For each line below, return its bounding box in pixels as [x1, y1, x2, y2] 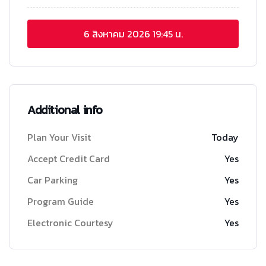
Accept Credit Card [27, 151, 110, 166]
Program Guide [27, 194, 94, 209]
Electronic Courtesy [27, 216, 113, 230]
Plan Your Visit [27, 130, 91, 145]
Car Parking [27, 173, 78, 188]
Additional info [27, 101, 103, 119]
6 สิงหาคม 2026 [83, 27, 150, 42]
